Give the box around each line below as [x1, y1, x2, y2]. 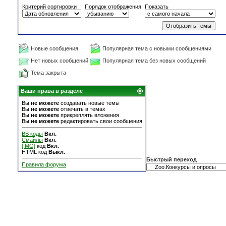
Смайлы [22, 137, 43, 143]
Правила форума [22, 161, 66, 167]
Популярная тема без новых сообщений [102, 58, 206, 64]
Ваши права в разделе [21, 88, 83, 94]
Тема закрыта [31, 70, 66, 76]
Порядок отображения [85, 4, 141, 10]
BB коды [22, 131, 43, 137]
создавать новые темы [59, 100, 120, 106]
